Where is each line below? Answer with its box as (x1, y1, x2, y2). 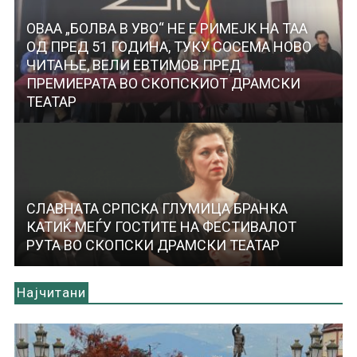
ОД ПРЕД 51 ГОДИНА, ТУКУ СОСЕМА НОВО (25, 38, 312, 56)
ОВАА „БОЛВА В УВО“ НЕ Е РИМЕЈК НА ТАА (25, 20, 308, 37)
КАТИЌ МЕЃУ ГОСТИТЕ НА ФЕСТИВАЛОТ (25, 218, 296, 236)
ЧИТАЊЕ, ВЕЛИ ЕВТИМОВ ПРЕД (25, 57, 241, 74)
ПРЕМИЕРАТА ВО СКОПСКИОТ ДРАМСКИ (25, 75, 300, 92)
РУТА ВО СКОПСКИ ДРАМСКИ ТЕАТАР (25, 237, 280, 254)
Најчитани (16, 284, 86, 301)
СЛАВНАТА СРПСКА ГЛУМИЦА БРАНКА (25, 200, 288, 218)
